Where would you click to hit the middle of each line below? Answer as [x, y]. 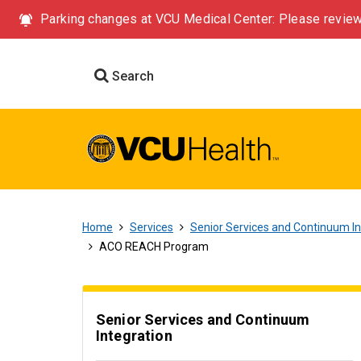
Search [131, 76]
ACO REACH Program [154, 247]
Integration [134, 336]
